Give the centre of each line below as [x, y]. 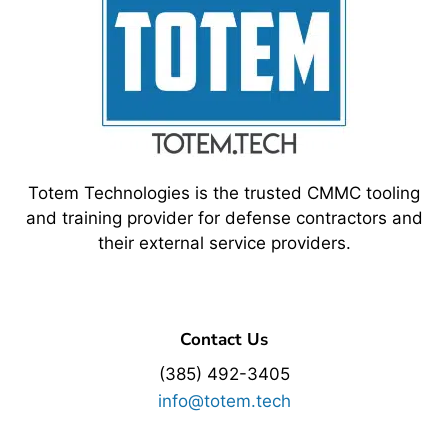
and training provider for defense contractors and [224, 218]
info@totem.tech [224, 401]
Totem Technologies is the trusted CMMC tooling [224, 193]
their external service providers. [224, 243]
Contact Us [224, 339]
